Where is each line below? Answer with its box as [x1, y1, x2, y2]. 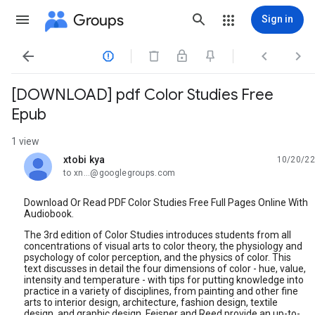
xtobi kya [63, 154, 105, 165]
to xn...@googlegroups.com [63, 168, 176, 178]
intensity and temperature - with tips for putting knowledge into [24, 274, 304, 285]
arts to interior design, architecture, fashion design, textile [24, 297, 278, 308]
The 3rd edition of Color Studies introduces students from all [24, 229, 291, 240]
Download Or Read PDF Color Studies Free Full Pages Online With [24, 197, 308, 208]
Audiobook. [24, 208, 74, 219]
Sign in [262, 13, 293, 25]
